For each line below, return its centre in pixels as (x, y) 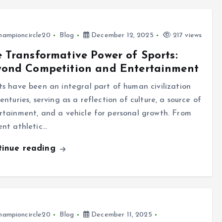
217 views (186, 36)
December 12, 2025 (121, 36)
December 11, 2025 (120, 215)
